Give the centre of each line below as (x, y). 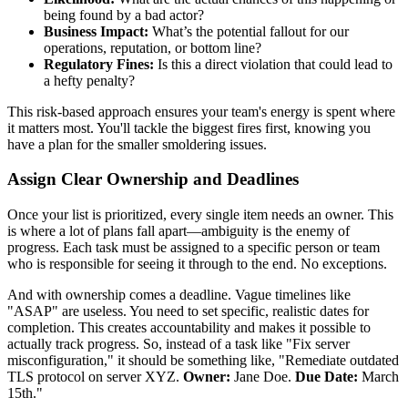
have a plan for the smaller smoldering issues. (137, 144)
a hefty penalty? (89, 80)
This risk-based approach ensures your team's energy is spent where (201, 111)
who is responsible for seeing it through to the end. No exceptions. (197, 263)
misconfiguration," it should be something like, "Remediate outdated (203, 360)
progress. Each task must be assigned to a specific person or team (194, 247)
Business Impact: (96, 31)
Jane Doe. (263, 376)
